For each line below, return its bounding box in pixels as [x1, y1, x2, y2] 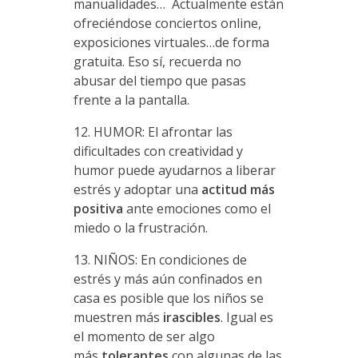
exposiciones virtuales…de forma [73, 33, 269, 51]
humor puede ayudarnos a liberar [73, 161, 276, 179]
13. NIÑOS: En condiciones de [73, 250, 247, 268]
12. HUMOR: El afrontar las [73, 122, 233, 141]
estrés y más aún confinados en [73, 269, 262, 288]
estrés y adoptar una [73, 180, 201, 198]
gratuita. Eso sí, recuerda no [73, 52, 241, 70]
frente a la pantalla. [73, 90, 189, 109]
